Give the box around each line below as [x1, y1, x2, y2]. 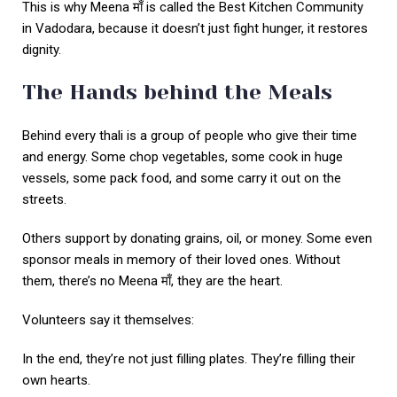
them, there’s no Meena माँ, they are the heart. [22, 273, 283, 290]
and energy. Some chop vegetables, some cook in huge [22, 149, 343, 166]
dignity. [22, 42, 61, 58]
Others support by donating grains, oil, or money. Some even [22, 230, 372, 247]
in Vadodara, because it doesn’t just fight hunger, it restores [22, 20, 368, 37]
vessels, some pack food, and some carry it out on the [22, 170, 341, 187]
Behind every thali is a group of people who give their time [22, 128, 357, 144]
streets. [22, 191, 66, 208]
